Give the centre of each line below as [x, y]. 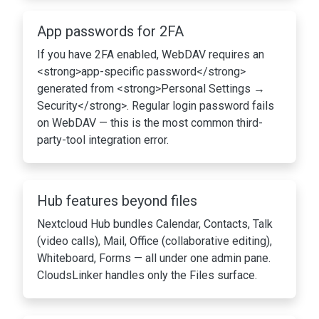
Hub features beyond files [117, 201]
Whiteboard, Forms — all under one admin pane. [154, 258]
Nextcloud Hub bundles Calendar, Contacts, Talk [155, 224]
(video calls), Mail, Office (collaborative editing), [155, 241]
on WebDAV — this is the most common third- [150, 123]
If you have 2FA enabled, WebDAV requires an [151, 55]
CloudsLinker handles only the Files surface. [147, 276]
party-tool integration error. [103, 140]
